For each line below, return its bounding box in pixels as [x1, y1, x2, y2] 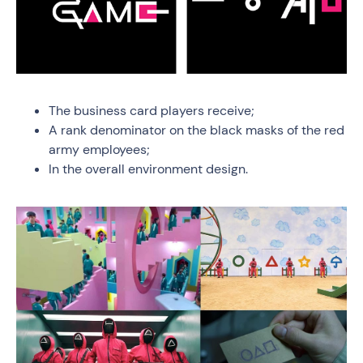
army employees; [49, 141, 150, 158]
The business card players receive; [49, 102, 254, 119]
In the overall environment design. [49, 160, 248, 177]
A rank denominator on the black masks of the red [49, 122, 344, 139]
